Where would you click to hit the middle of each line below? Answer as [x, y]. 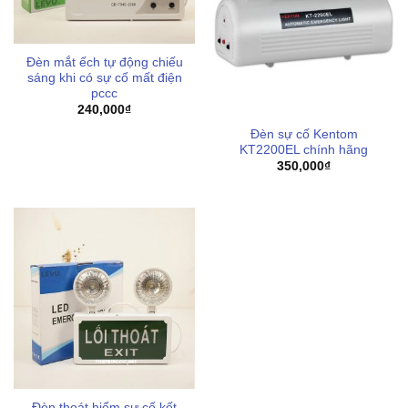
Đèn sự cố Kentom [304, 134]
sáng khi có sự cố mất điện [104, 77]
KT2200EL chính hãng [304, 149]
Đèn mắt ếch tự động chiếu [104, 62]
